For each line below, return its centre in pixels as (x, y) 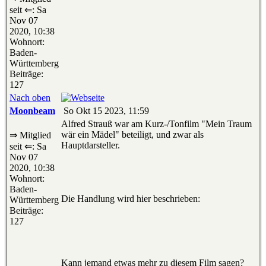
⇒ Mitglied (30, 135)
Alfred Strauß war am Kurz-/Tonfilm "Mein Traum (156, 124)
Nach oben (30, 98)
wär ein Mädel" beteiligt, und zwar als (132, 135)
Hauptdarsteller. (91, 145)
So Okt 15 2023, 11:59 (105, 111)
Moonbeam (32, 111)
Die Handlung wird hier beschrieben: (131, 199)
